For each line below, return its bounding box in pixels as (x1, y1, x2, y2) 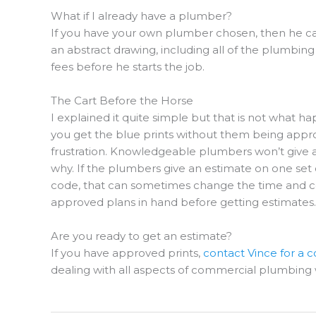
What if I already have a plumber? (51, 9, 232, 23)
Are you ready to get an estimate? (51, 229, 232, 243)
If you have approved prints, (51, 246, 203, 260)
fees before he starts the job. (51, 60, 205, 74)
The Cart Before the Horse (51, 94, 193, 108)
